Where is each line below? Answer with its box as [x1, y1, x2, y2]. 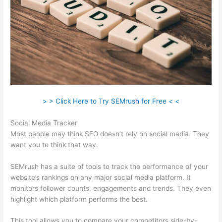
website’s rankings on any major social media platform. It [10, 173, 191, 181]
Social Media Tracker [10, 118, 78, 127]
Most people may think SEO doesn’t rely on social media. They [10, 129, 210, 138]
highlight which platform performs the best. [10, 195, 148, 203]
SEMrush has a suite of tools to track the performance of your [10, 162, 209, 170]
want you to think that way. [10, 140, 99, 149]
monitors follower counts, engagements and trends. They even [10, 184, 212, 192]
